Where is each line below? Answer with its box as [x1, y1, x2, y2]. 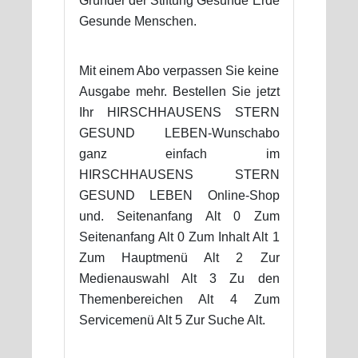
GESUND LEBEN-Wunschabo [78, 125, 280, 140]
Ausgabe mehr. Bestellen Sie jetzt [78, 84, 280, 98]
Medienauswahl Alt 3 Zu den [78, 271, 280, 285]
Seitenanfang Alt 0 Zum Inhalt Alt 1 [78, 229, 280, 244]
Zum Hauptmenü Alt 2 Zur [78, 250, 280, 265]
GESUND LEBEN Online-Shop [78, 188, 280, 202]
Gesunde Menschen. [78, 14, 197, 28]
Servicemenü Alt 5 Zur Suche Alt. [78, 312, 265, 327]
